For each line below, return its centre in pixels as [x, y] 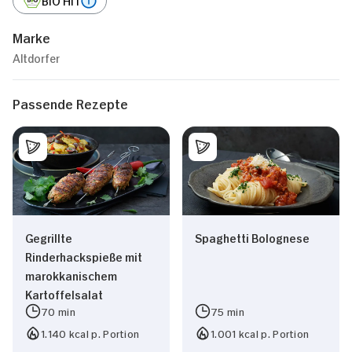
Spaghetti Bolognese [252, 236]
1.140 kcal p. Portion [90, 332]
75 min [227, 310]
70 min [58, 310]
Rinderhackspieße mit [84, 255]
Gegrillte [49, 236]
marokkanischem [71, 274]
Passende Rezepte [70, 103]
